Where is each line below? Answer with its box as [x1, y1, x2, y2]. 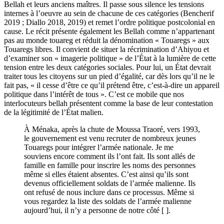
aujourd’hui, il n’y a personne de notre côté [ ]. [24, 206, 170, 215]
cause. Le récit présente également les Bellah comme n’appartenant [4, 27, 214, 36]
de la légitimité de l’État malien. [4, 108, 103, 117]
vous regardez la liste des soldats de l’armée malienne [24, 197, 191, 206]
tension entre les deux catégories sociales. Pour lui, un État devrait [4, 63, 211, 72]
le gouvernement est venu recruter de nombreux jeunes [24, 134, 196, 143]
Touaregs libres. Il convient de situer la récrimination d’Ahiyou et [4, 45, 209, 54]
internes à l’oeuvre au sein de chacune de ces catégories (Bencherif [4, 9, 214, 18]
